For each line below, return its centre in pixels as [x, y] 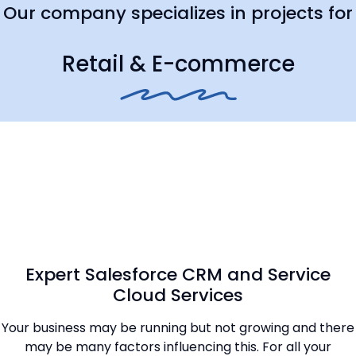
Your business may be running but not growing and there [178, 328]
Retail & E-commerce [178, 64]
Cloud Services [178, 296]
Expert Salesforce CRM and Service [178, 275]
